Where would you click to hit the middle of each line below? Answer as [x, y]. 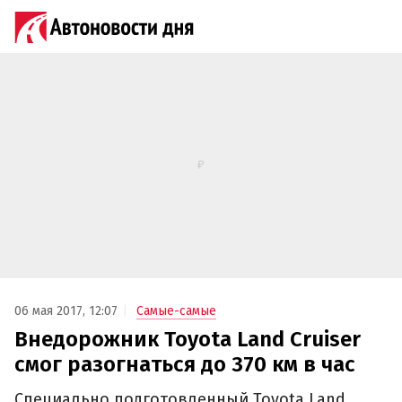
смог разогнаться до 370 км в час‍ [185, 365]
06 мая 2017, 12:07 [66, 311]
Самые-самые [176, 311]
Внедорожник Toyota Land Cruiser [188, 340]
